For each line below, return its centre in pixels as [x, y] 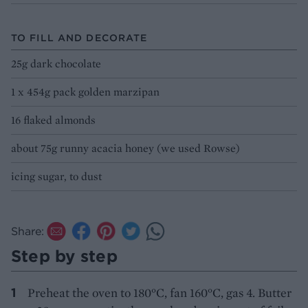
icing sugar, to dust [56, 177]
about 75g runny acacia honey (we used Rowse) [125, 148]
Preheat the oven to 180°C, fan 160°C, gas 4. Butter [159, 293]
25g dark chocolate [56, 64]
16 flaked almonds [53, 120]
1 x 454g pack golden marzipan [85, 92]
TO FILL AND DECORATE [79, 38]
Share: [27, 231]
